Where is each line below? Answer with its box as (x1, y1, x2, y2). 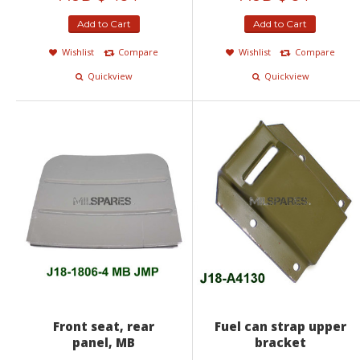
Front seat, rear (53, 317, 155, 334)
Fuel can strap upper (214, 317, 346, 334)
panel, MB (72, 333, 136, 350)
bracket (254, 333, 306, 350)
